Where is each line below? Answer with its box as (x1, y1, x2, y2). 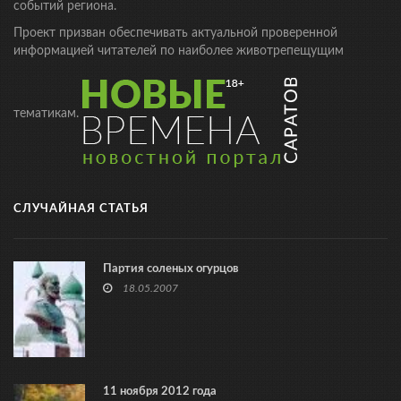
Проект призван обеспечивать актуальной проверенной (13, 26, 337, 39)
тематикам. (13, 107, 82, 120)
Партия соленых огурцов (103, 262, 239, 275)
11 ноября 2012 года (103, 385, 217, 397)
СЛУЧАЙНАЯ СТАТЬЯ (13, 202, 149, 215)
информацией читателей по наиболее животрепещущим (13, 44, 344, 57)
